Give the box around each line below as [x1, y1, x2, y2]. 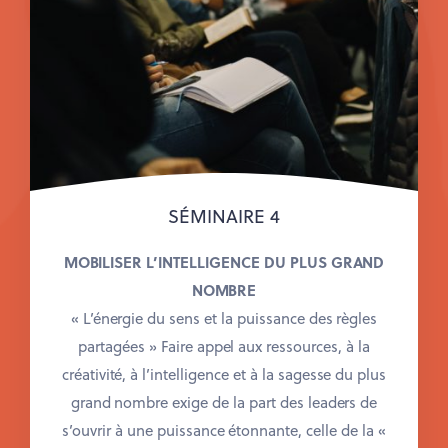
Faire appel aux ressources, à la [160, 334, 370, 357]
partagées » [78, 334, 161, 357]
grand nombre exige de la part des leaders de [70, 390, 378, 413]
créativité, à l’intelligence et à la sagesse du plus [61, 362, 387, 385]
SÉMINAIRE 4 [168, 202, 280, 230]
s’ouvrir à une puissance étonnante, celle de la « [62, 418, 386, 441]
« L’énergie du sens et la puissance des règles [70, 306, 378, 329]
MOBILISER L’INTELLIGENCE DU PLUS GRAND [63, 250, 385, 273]
